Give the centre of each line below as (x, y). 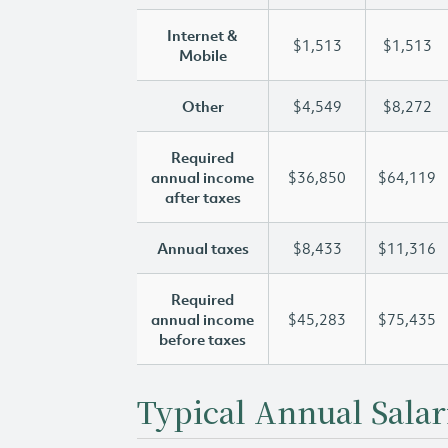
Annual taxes (202, 248)
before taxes (202, 339)
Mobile (202, 55)
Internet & (202, 35)
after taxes (202, 197)
